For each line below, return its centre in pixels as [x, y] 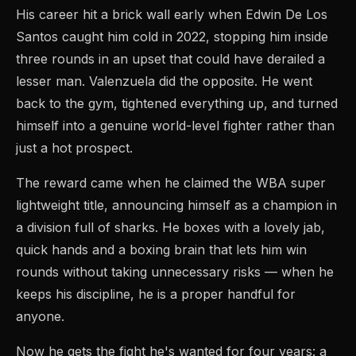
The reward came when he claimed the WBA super [171, 183]
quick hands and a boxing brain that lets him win [161, 250]
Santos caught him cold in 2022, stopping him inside [172, 37]
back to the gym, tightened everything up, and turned [177, 103]
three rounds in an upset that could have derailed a [170, 59]
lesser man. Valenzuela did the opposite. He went [164, 81]
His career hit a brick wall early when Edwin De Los [172, 14]
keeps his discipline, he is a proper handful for [156, 294]
